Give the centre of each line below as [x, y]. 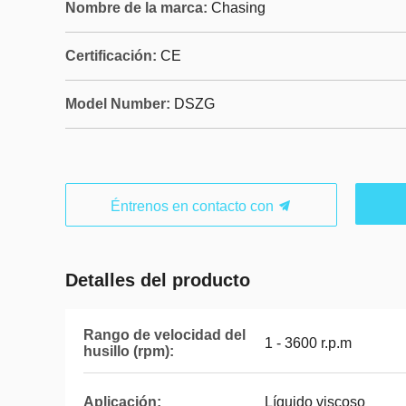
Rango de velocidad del [164, 335]
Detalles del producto [158, 280]
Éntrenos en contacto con [194, 206]
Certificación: [111, 56]
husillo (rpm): [129, 351]
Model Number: [118, 104]
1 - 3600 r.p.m [308, 343]
